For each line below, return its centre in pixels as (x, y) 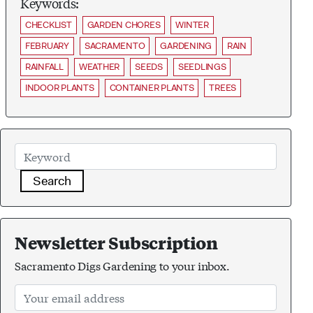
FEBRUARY (47, 45)
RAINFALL (44, 66)
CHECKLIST (49, 24)
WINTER (192, 24)
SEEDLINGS (202, 66)
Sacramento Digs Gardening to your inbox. (122, 265)
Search (52, 181)
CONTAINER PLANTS (152, 87)
